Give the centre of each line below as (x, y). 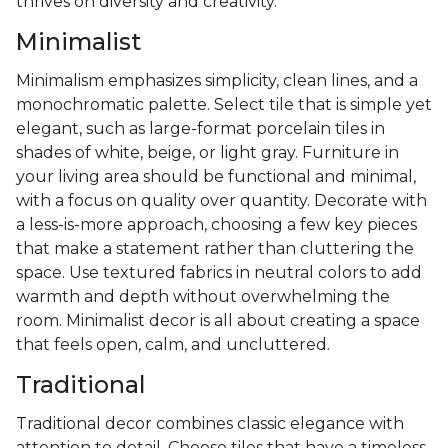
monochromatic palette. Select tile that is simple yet (224, 105)
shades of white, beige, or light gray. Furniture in (207, 153)
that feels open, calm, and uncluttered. (173, 345)
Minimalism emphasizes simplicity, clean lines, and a (217, 81)
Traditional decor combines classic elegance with (210, 424)
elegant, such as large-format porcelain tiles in (200, 129)
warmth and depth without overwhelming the (203, 297)
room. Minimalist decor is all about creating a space (218, 321)
